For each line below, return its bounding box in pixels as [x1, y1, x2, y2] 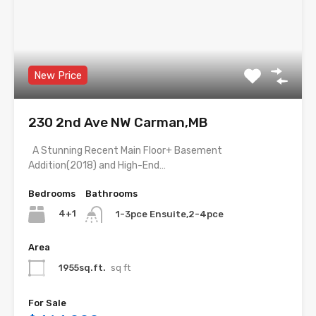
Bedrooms [28, 188, 75, 199]
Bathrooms [85, 188, 138, 199]
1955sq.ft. [59, 262, 106, 273]
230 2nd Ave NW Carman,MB [28, 114, 207, 130]
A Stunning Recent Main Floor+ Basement [28, 144, 222, 157]
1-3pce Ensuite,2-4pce [116, 208, 224, 219]
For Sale [28, 297, 66, 308]
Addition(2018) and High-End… [28, 159, 166, 171]
